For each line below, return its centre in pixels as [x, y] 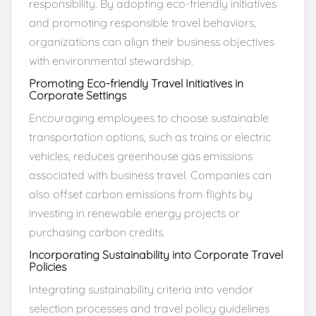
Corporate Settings [78, 95]
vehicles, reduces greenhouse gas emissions [141, 156]
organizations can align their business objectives [152, 41]
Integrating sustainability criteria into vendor [141, 289]
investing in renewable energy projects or [134, 213]
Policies [48, 266]
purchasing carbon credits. [97, 232]
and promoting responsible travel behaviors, [142, 22]
